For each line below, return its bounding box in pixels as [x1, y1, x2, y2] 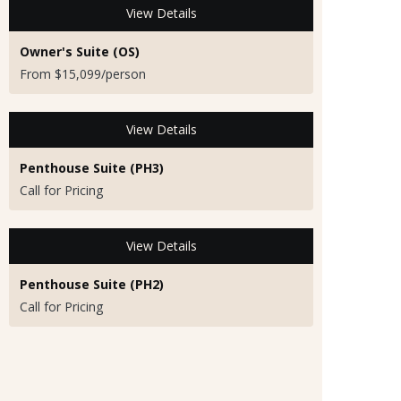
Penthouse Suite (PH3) [20, 158, 164, 176]
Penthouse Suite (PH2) [20, 276, 164, 294]
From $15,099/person [20, 64, 146, 82]
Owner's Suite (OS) [20, 42, 140, 60]
